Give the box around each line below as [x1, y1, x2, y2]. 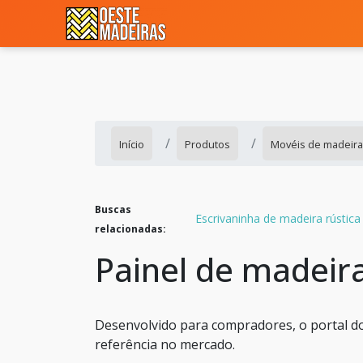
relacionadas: [95, 222, 166, 236]
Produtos [185, 137, 230, 152]
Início [119, 137, 144, 152]
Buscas [95, 203, 131, 216]
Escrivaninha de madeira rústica [195, 210, 361, 226]
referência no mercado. [95, 335, 235, 353]
